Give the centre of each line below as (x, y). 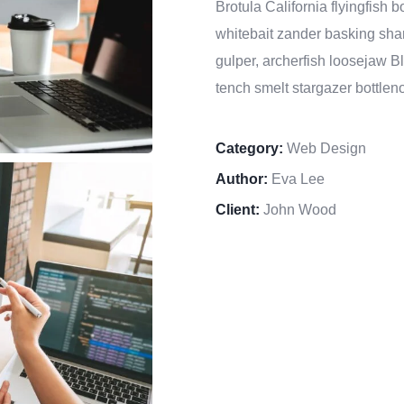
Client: (238, 210)
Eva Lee (296, 179)
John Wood (298, 210)
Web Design (326, 148)
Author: (242, 179)
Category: (249, 148)
